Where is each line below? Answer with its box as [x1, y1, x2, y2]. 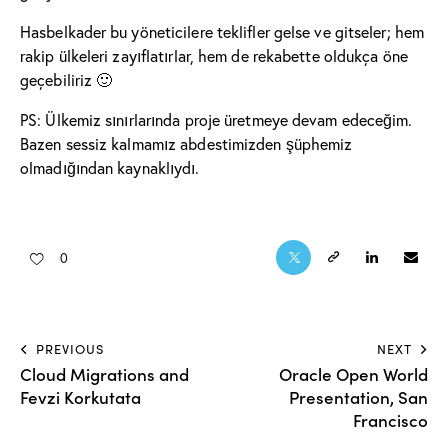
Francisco [353, 407, 428, 432]
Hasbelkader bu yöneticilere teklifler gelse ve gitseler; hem [20, 21, 425, 42]
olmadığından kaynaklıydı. [20, 157, 200, 178]
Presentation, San [289, 384, 428, 409]
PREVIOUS [36, 339, 104, 358]
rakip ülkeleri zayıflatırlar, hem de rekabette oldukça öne [20, 45, 408, 66]
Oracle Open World [279, 361, 428, 386]
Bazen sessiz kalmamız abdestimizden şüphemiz [20, 133, 353, 154]
